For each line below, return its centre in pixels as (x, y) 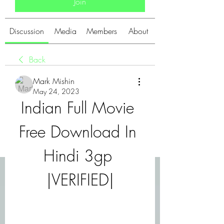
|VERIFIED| (80, 180)
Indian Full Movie (77, 108)
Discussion (27, 31)
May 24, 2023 (56, 91)
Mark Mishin (54, 81)
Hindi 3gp (77, 156)
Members (102, 31)
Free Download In (77, 132)
